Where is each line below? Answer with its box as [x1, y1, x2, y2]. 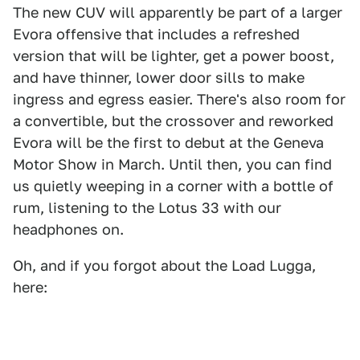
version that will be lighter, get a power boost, [13, 47, 334, 64]
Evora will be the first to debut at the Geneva [13, 134, 324, 151]
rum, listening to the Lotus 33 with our [13, 199, 281, 216]
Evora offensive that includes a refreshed [13, 26, 300, 43]
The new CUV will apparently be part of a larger [13, 4, 342, 21]
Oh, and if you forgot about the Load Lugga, [13, 257, 316, 274]
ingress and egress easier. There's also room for [13, 91, 346, 108]
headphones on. [13, 221, 124, 238]
